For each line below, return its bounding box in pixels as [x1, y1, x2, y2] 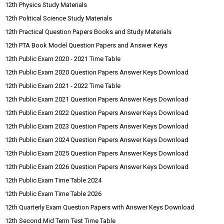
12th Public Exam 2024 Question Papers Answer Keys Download [5, 135, 188, 143]
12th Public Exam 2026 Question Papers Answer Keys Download [5, 162, 188, 170]
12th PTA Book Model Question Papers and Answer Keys [5, 41, 167, 49]
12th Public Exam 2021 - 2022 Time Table [5, 81, 120, 89]
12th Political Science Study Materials [5, 14, 112, 22]
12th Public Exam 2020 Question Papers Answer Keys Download [5, 68, 188, 76]
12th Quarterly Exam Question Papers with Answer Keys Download [5, 203, 194, 211]
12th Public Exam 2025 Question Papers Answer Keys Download [5, 149, 188, 157]
